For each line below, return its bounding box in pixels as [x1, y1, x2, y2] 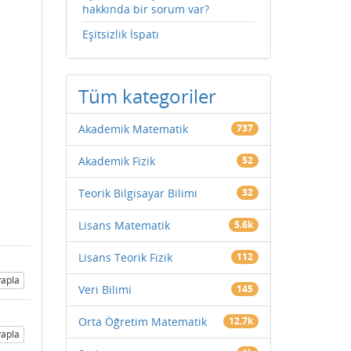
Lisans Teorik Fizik [78, 250, 172, 265]
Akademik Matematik [78, 121, 188, 136]
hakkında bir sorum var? [81, 2, 209, 16]
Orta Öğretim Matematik [78, 314, 207, 329]
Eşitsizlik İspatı [81, 27, 159, 42]
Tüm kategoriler [78, 83, 216, 109]
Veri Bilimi [78, 282, 132, 297]
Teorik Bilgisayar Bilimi [78, 186, 197, 201]
